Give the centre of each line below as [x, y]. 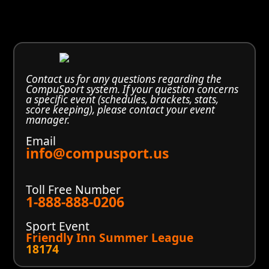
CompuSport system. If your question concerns [132, 89]
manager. [48, 120]
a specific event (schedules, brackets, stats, [122, 100]
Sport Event [58, 226]
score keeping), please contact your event [121, 110]
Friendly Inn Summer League [110, 238]
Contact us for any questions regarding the [124, 79]
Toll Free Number [74, 189]
